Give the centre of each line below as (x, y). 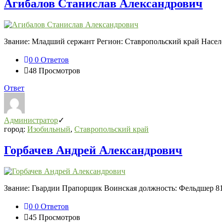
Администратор (31, 120)
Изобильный (49, 129)
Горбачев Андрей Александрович (93, 150)
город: (16, 129)
